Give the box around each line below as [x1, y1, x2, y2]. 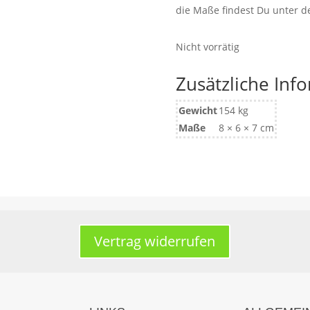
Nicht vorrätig [175, 39, 239, 53]
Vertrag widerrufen [94, 231, 216, 250]
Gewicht [178, 104, 217, 118]
